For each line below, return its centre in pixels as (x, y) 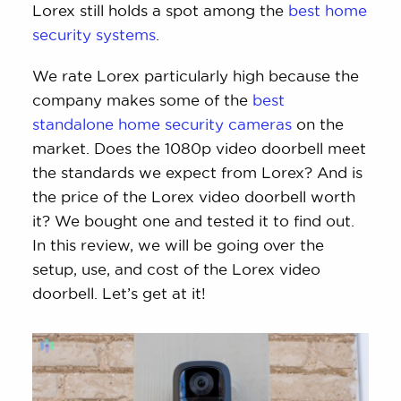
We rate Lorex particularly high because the (196, 76)
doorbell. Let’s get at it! (119, 293)
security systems (94, 34)
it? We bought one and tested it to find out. (194, 221)
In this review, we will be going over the (179, 245)
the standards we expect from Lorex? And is (198, 172)
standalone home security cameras (162, 124)
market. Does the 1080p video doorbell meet (200, 148)
